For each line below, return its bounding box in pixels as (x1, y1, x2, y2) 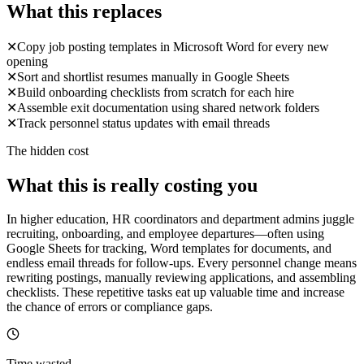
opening (6, 54, 48, 68)
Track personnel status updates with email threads (17, 115, 270, 130)
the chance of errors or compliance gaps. (6, 300, 213, 314)
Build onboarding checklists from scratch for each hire (17, 84, 294, 99)
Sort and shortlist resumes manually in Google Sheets (17, 69, 289, 84)
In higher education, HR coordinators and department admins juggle (6, 212, 354, 227)
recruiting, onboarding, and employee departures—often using (6, 227, 324, 241)
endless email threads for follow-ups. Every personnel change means (6, 256, 357, 271)
